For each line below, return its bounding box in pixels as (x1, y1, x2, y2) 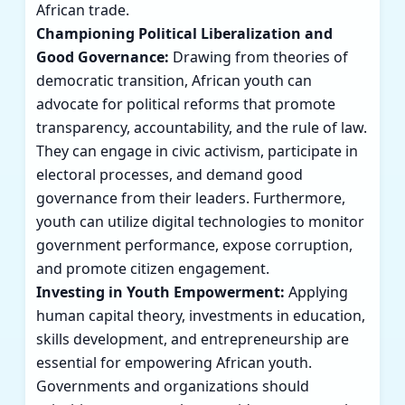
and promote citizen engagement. (36, 259, 269, 279)
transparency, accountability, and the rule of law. (36, 118, 367, 138)
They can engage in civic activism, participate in (36, 141, 358, 162)
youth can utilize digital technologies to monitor (36, 212, 364, 232)
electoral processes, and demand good (36, 165, 303, 185)
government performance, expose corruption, (36, 235, 353, 256)
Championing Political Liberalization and (36, 24, 333, 44)
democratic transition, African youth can (36, 71, 312, 91)
